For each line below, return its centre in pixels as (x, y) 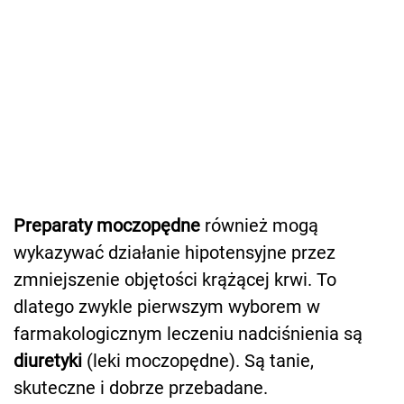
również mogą (259, 226)
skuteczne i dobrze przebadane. (141, 388)
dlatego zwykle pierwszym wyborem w (167, 307)
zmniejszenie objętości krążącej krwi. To (175, 280)
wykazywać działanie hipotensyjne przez (174, 253)
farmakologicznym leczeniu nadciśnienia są (188, 334)
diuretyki (48, 361)
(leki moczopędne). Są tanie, (198, 361)
